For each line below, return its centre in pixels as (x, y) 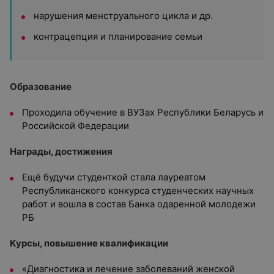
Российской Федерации (76, 126)
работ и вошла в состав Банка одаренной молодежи (139, 204)
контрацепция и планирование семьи (118, 36)
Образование (41, 87)
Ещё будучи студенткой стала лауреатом (114, 177)
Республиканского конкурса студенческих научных (138, 191)
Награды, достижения (61, 151)
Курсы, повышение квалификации (89, 243)
